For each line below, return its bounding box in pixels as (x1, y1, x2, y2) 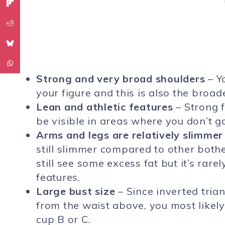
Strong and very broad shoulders (36, 72, 205, 85)
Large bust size (36, 185, 116, 197)
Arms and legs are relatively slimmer (36, 129, 223, 141)
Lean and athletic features (36, 100, 173, 113)
